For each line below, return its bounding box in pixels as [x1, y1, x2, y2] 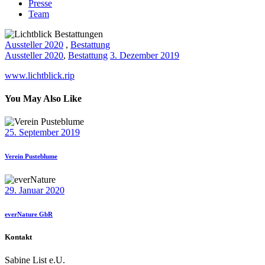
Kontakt [5, 232, 32, 242]
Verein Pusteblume [5, 153, 57, 160]
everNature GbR [5, 211, 53, 218]
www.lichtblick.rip [5, 70, 75, 80]
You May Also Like [5, 93, 82, 104]
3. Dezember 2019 [110, 50, 179, 60]
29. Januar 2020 [5, 185, 64, 196]
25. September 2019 [5, 127, 80, 138]
